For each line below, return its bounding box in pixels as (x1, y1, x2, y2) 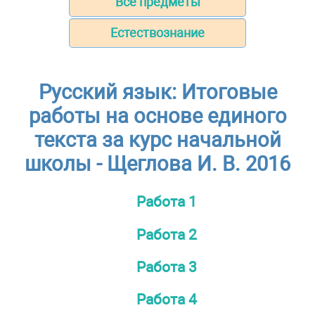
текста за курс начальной (34, 128, 281, 152)
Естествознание (110, 25, 205, 41)
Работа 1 (136, 193, 197, 211)
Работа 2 (136, 225, 197, 243)
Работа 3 (136, 258, 197, 276)
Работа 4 (136, 290, 197, 309)
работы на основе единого (28, 104, 287, 128)
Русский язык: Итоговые (38, 80, 277, 104)
